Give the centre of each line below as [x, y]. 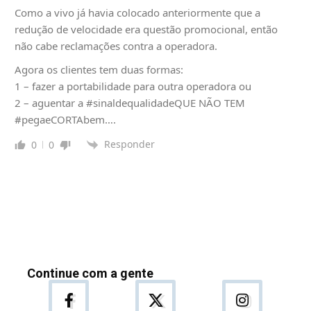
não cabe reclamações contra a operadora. [116, 46]
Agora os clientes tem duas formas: [99, 69]
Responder [129, 144]
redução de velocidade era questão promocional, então [146, 29]
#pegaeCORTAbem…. [65, 119]
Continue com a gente [90, 274]
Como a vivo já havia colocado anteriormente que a [137, 12]
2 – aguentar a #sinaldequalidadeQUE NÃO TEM [130, 103]
